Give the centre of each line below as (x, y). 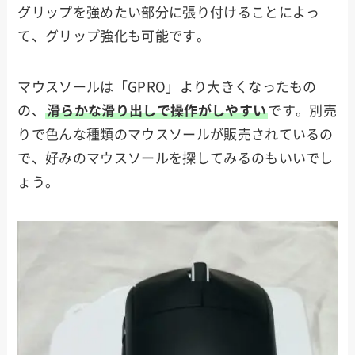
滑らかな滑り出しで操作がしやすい (157, 111)
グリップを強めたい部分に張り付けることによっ (169, 12)
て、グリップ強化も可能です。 (114, 36)
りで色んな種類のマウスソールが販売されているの (176, 134)
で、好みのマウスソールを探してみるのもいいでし (176, 158)
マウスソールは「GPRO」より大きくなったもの (167, 87)
